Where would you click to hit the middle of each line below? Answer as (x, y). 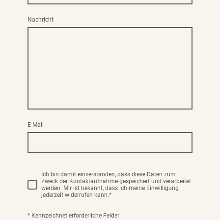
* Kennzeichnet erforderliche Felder (73, 215)
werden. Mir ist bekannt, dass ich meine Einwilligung (110, 188)
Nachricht (41, 20)
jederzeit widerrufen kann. (75, 195)
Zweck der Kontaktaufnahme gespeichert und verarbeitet (116, 181)
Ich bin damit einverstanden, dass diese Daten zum (109, 174)
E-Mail (36, 125)
